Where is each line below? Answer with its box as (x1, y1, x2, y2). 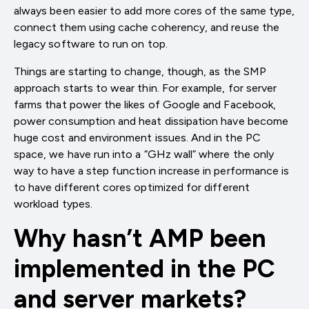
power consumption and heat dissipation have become (14, 114, 288, 128)
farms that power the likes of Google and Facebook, (14, 97, 276, 111)
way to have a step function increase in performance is (14, 163, 290, 177)
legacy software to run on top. (14, 37, 168, 50)
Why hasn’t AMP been (14, 223, 266, 253)
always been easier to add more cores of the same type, (14, 3, 295, 17)
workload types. (14, 197, 92, 210)
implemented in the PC (14, 253, 275, 283)
